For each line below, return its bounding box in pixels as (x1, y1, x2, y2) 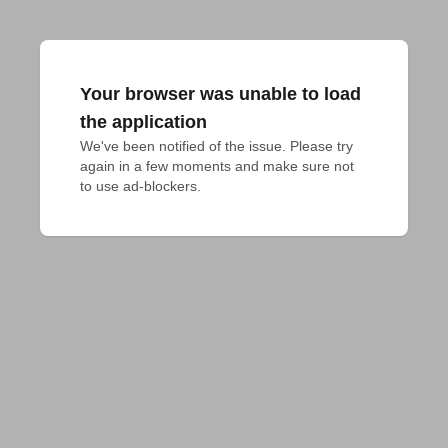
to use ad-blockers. (80, 178, 201, 194)
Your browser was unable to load (80, 84, 361, 104)
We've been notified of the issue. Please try (80, 138, 353, 154)
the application (80, 112, 207, 132)
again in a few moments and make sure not (80, 158, 354, 174)
